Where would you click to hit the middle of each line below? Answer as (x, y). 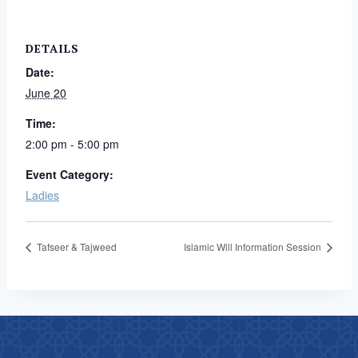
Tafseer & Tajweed (76, 246)
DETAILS (52, 48)
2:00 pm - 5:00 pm (72, 143)
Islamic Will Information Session (254, 246)
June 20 (46, 92)
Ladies (42, 195)
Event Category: (70, 174)
